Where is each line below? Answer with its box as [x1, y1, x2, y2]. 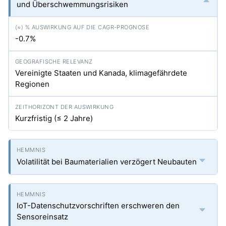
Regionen [15, 79, 49, 89]
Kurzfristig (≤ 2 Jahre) [15, 114, 93, 123]
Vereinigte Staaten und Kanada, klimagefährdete [15, 68, 187, 78]
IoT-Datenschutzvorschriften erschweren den [17, 201, 180, 210]
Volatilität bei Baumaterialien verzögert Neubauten [17, 157, 197, 166]
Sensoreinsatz [17, 212, 68, 221]
